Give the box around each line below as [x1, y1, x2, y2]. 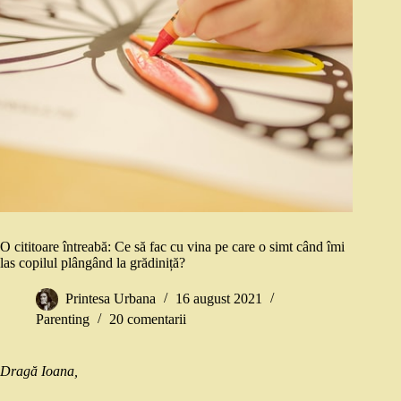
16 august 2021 [175, 291, 262, 307]
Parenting [36, 311, 90, 328]
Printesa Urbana [65, 291, 156, 307]
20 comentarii [109, 311, 186, 328]
